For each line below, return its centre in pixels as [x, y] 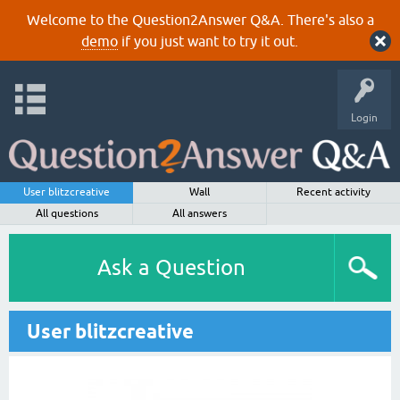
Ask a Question [171, 267]
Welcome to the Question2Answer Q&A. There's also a [200, 20]
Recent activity [333, 192]
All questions [67, 213]
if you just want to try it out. [208, 41]
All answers [200, 213]
